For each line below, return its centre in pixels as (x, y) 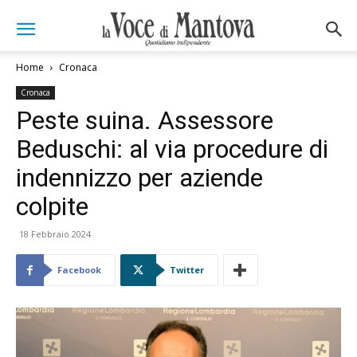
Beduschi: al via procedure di (172, 149)
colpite (52, 206)
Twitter (187, 270)
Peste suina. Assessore (145, 120)
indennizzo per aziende (139, 178)
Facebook (79, 270)
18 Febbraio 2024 (55, 234)
